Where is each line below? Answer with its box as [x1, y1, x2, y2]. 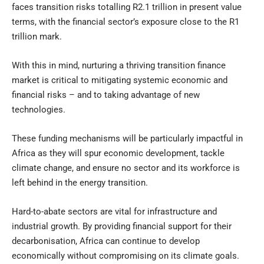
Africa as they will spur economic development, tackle [12, 147, 225, 159]
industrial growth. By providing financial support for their [12, 220, 232, 232]
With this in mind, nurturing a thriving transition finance [12, 60, 226, 71]
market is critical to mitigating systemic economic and [12, 74, 227, 85]
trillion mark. [12, 31, 62, 42]
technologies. [12, 104, 65, 115]
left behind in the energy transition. [12, 177, 148, 188]
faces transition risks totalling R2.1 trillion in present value [12, 1, 242, 12]
